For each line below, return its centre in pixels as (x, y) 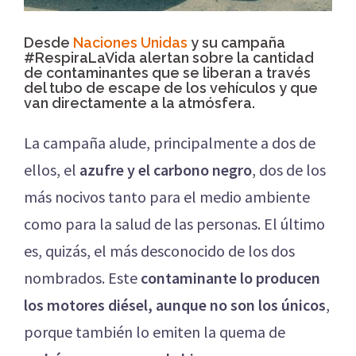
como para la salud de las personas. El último (174, 224)
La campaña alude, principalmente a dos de (170, 143)
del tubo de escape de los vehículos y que (171, 88)
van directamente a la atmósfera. (139, 103)
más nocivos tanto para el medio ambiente (167, 197)
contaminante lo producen (230, 278)
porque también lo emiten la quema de (155, 332)
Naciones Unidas (130, 43)
